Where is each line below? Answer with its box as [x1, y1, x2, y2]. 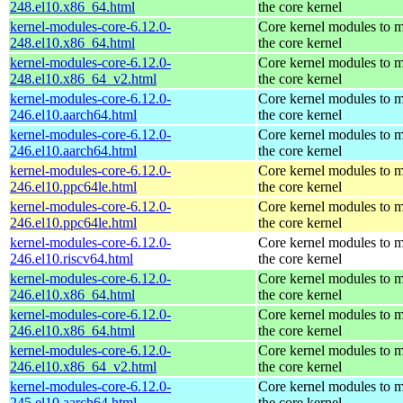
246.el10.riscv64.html [10, 250, 133, 266]
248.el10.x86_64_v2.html [10, 70, 157, 86]
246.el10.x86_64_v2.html [10, 358, 157, 374]
